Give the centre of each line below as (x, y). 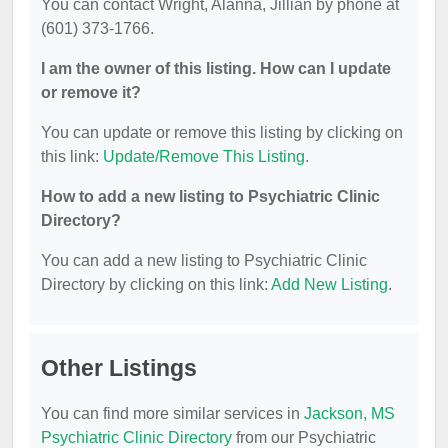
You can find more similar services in (172, 413)
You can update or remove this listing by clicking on (222, 132)
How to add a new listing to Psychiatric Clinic (210, 196)
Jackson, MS (349, 413)
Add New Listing (329, 284)
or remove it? (91, 92)
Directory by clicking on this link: (156, 284)
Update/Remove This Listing (204, 156)
